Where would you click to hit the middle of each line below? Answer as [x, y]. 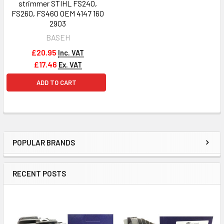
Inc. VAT [71, 53]
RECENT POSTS [39, 174]
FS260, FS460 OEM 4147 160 [58, 13]
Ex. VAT [70, 65]
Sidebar [37, 153]
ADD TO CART [56, 83]
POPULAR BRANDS [44, 143]
